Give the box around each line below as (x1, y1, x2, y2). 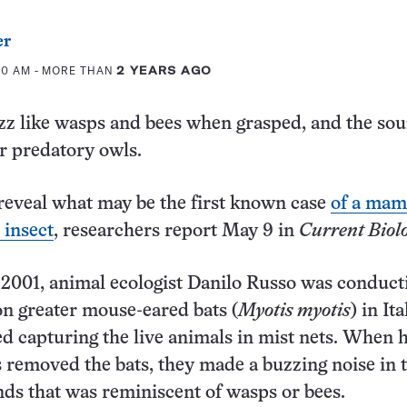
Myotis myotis (238, 302, 351, 320)
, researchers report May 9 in (54, 222, 299, 240)
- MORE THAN (30, 63, 117, 77)
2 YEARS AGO (116, 63, 213, 77)
